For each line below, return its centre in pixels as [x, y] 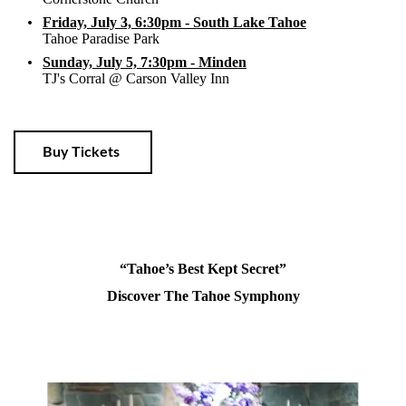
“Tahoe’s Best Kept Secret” [203, 268]
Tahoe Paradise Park [101, 38]
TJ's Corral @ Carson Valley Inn [136, 78]
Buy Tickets [83, 152]
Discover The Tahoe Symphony [203, 295]
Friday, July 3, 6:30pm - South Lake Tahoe [174, 22]
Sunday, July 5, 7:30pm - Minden [145, 62]
